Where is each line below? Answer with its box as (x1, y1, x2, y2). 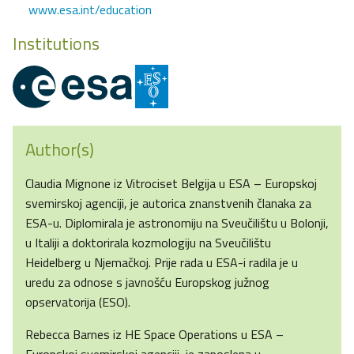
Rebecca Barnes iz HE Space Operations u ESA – (25, 324, 284, 344)
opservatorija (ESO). (25, 292, 130, 311)
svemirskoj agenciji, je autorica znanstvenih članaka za (25, 193, 311, 213)
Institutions (13, 30, 100, 58)
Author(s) (25, 135, 94, 163)
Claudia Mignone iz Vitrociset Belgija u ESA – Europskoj (25, 173, 317, 193)
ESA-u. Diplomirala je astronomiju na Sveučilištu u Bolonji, (25, 213, 329, 232)
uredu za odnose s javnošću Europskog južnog (25, 272, 269, 292)
